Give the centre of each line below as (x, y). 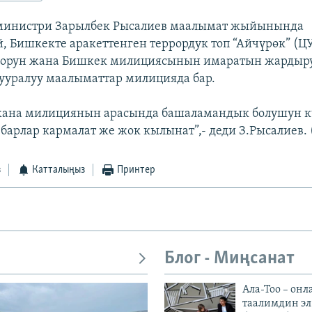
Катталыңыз (59, 170)
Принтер (136, 170)
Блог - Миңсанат (229, 259)
